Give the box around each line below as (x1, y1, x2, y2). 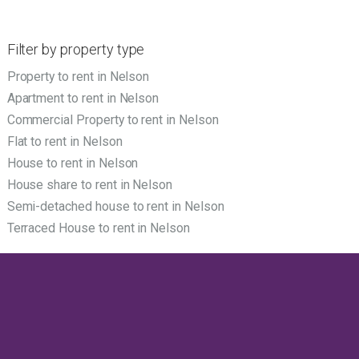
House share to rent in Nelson (6, 177, 173, 193)
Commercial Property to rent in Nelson (6, 112, 219, 128)
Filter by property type (6, 41, 145, 58)
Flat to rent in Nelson (6, 134, 123, 150)
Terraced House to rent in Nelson (6, 220, 190, 236)
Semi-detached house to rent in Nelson (6, 199, 224, 215)
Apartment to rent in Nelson (6, 91, 159, 107)
